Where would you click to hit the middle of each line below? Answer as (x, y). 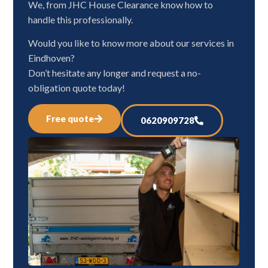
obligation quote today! (77, 88)
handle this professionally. (81, 19)
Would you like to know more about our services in (131, 43)
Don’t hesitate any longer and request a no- (115, 73)
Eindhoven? (52, 58)
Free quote (70, 118)
